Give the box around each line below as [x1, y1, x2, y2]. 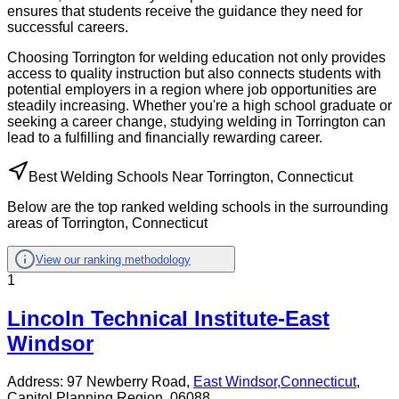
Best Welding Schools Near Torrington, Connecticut [28, 169, 353, 185]
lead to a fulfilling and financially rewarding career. [7, 130, 322, 146]
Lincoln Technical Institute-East [7, 306, 330, 331]
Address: [7, 374, 67, 390]
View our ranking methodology [36, 252, 191, 266]
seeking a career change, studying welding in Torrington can [7, 114, 386, 130]
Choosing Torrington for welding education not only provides [7, 50, 386, 66]
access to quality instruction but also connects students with [7, 66, 381, 82]
